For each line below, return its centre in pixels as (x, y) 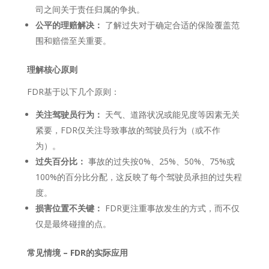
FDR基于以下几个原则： (73, 91)
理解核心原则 (52, 69)
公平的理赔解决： (69, 25)
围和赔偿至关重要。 (73, 40)
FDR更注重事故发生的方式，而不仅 (171, 208)
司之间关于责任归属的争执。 (90, 9)
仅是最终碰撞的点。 (73, 223)
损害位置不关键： (69, 208)
